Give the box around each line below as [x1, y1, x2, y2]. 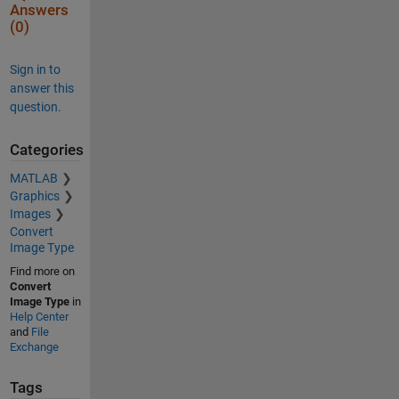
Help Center [9, 310, 69, 324]
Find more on [9, 265, 75, 279]
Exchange [9, 340, 59, 354]
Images [9, 207, 51, 222]
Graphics [9, 189, 60, 204]
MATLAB [9, 171, 58, 186]
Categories [9, 141, 84, 159]
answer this [9, 80, 74, 95]
